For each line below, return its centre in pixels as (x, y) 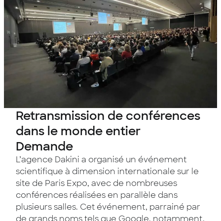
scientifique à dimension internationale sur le (107, 171)
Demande (44, 146)
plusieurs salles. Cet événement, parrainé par (108, 207)
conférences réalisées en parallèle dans (97, 195)
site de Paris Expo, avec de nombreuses (96, 183)
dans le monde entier (78, 131)
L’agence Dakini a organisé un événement (101, 160)
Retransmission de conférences (108, 116)
